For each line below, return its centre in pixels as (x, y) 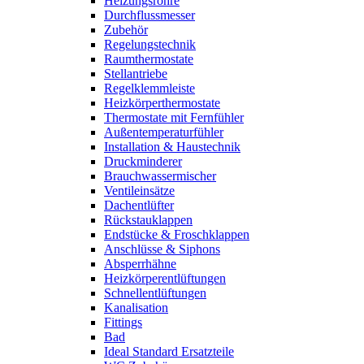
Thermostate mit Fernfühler (174, 117)
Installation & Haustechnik (172, 147)
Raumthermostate (149, 59)
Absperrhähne (140, 264)
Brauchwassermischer (160, 176)
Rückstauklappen (148, 220)
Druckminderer (143, 161)
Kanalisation (136, 308)
